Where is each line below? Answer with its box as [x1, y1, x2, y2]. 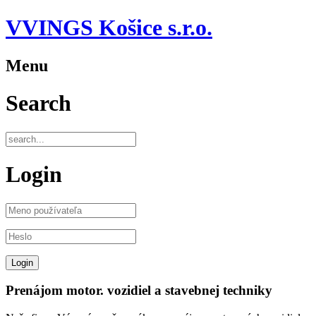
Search [6, 90, 71, 116]
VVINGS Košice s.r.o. [6, 15, 212, 41]
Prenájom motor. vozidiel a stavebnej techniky [6, 283, 272, 298]
